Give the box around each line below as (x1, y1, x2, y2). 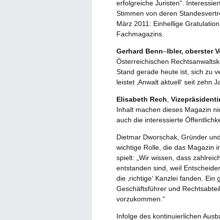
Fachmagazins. (116, 30, 164, 38)
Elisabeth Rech (116, 95, 167, 103)
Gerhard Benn (116, 47, 163, 55)
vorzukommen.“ (116, 195, 165, 203)
